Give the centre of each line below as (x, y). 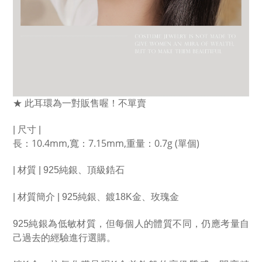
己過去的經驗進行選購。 (64, 237)
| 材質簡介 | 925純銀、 (59, 196)
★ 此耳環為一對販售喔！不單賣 (80, 103)
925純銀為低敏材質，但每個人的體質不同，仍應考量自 (131, 223)
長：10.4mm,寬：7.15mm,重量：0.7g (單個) (106, 143)
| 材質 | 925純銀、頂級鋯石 (69, 170)
